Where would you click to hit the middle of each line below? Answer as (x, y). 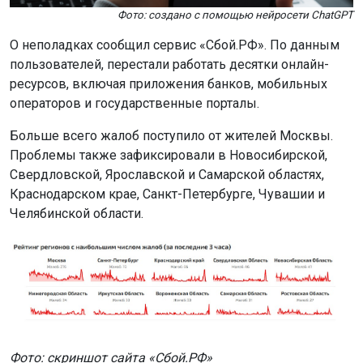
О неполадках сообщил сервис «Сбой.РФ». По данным (175, 45)
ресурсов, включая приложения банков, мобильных (169, 83)
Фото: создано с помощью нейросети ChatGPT (235, 15)
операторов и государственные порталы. (135, 103)
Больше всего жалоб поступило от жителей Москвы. (171, 135)
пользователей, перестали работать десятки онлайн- (169, 64)
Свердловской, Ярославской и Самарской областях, (167, 174)
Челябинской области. (77, 213)
